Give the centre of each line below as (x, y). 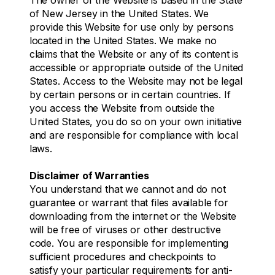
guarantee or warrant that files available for (129, 202)
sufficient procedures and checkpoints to (122, 256)
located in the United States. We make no (123, 40)
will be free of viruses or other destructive (125, 229)
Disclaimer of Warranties (89, 175)
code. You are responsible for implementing (129, 243)
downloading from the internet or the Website (133, 216)
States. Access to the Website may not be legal (136, 81)
